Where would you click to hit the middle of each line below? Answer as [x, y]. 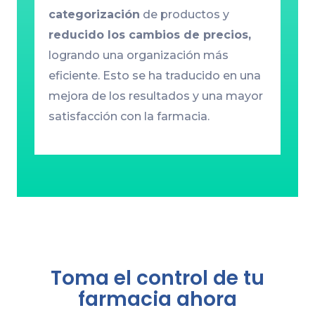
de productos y [184, 15]
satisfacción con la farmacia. [129, 117]
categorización [94, 15]
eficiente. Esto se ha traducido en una [154, 76]
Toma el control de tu [157, 278]
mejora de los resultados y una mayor [155, 96]
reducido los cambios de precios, [149, 35]
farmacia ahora [157, 299]
